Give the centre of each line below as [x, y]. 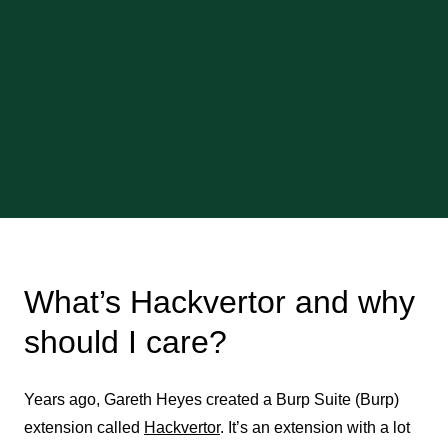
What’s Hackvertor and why [219, 302]
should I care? [125, 342]
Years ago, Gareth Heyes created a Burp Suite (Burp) [211, 399]
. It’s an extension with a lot [315, 427]
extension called [84, 427]
